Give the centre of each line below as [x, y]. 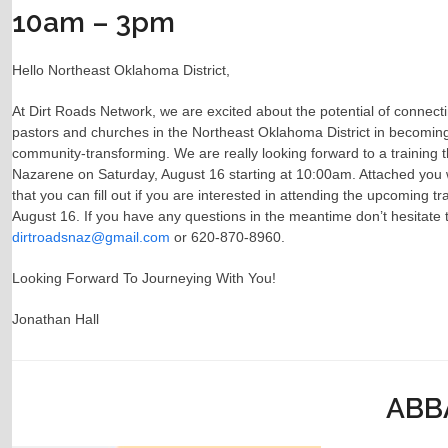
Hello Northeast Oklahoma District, [120, 70]
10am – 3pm [93, 23]
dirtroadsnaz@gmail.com [90, 237]
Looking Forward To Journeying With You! [143, 278]
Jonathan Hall [55, 319]
